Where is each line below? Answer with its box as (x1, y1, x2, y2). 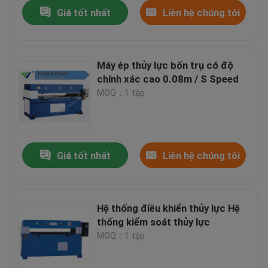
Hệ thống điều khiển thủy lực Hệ (97, 202, 240, 215)
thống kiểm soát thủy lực (97, 216, 211, 229)
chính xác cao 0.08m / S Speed (97, 73, 239, 86)
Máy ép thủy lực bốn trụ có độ (97, 59, 234, 72)
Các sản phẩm (21, 220, 86, 233)
